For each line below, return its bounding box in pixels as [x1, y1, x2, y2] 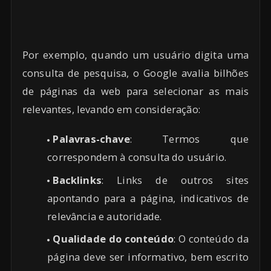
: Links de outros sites [101, 172, 249, 187]
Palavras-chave [53, 132, 130, 146]
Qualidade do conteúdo [53, 231, 174, 246]
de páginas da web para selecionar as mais [22, 84, 249, 99]
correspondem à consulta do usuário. [47, 150, 227, 165]
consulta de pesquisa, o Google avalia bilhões [22, 66, 249, 80]
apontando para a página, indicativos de [47, 191, 249, 205]
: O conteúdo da [173, 231, 249, 246]
